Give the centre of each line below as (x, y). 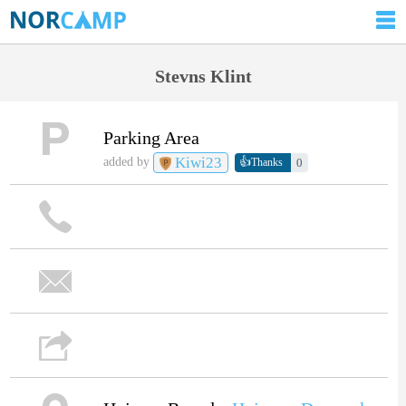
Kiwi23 (197, 162)
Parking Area (151, 137)
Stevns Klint (203, 76)
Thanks (267, 163)
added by (128, 162)
